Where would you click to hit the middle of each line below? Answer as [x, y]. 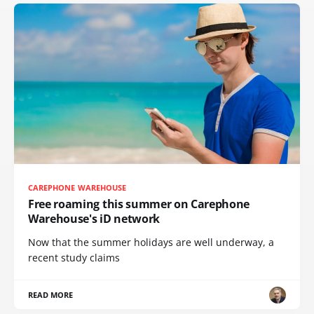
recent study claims [74, 258]
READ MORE [51, 295]
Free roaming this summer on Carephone [139, 204]
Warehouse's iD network [94, 219]
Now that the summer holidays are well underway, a [151, 242]
